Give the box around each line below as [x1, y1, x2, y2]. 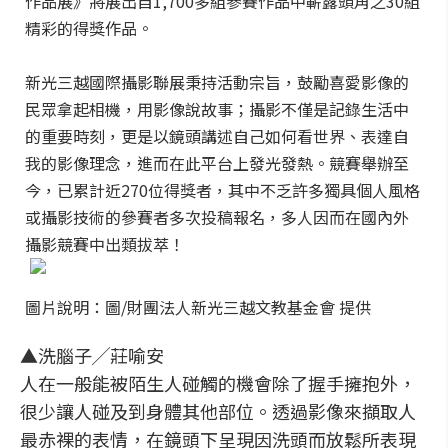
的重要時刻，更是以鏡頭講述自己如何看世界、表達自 [25, 124, 409, 148]
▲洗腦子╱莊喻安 [20, 342, 164, 368]
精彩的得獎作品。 [25, 16, 153, 40]
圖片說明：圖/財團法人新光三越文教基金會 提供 [25, 295, 371, 319]
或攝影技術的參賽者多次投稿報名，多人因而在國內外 [25, 205, 409, 229]
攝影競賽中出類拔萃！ [25, 232, 185, 256]
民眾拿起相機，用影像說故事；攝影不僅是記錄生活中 [25, 97, 409, 121]
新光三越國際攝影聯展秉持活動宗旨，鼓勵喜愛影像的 [25, 70, 409, 94]
